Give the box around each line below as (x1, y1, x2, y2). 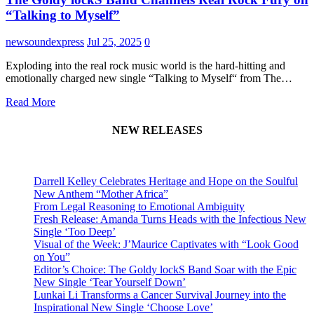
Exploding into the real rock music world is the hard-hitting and (6, 60, 285, 72)
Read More (6, 96, 55, 109)
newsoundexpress (6, 36, 84, 48)
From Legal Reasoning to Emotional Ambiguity (34, 200, 245, 212)
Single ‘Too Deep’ (34, 225, 116, 238)
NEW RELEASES (111, 123, 203, 136)
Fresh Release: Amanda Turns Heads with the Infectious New (34, 212, 306, 225)
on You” (34, 250, 70, 263)
